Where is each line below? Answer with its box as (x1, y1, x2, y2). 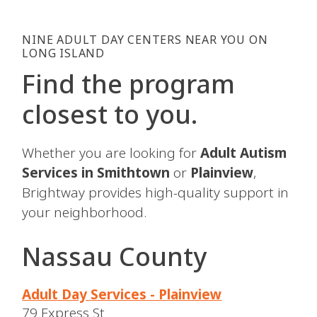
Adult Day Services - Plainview (22, 284, 222, 304)
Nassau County (22, 238, 207, 274)
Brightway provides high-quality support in (22, 183, 289, 202)
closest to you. (22, 97, 198, 132)
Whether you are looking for (22, 144, 201, 163)
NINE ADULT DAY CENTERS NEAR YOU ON (22, 32, 268, 48)
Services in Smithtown (22, 163, 171, 183)
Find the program (22, 67, 236, 102)
